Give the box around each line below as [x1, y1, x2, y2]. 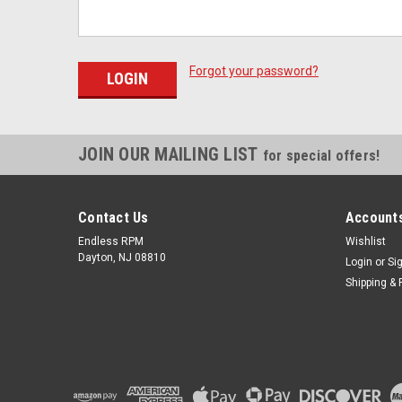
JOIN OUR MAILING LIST [78, 143, 263, 165]
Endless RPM [78, 234, 144, 248]
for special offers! [262, 146, 380, 164]
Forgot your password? [188, 64, 319, 78]
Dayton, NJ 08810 [78, 250, 166, 264]
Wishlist [345, 234, 386, 248]
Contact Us [78, 208, 149, 226]
